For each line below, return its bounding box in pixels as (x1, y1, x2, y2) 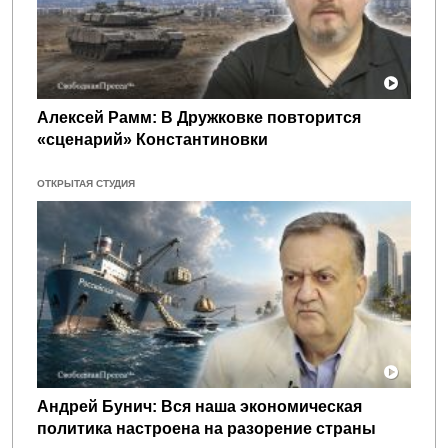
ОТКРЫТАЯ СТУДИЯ (37, 177, 135, 189)
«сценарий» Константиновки (37, 130, 268, 148)
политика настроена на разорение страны (37, 419, 376, 437)
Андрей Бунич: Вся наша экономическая (37, 397, 362, 415)
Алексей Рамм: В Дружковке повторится (37, 108, 361, 126)
